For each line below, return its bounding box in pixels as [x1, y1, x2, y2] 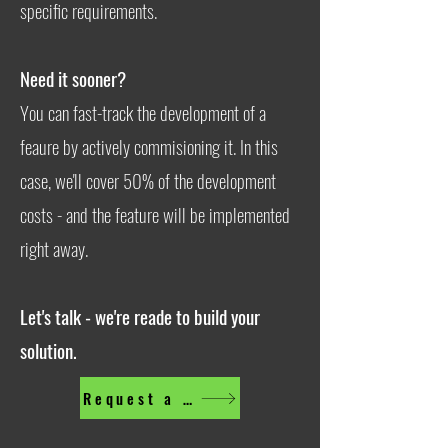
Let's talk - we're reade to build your [20, 302, 260, 330]
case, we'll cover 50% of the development [20, 166, 276, 194]
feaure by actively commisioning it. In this [20, 132, 278, 160]
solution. [20, 336, 77, 364]
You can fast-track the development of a [20, 98, 266, 126]
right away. [20, 234, 88, 262]
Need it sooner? [20, 64, 126, 92]
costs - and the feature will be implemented [20, 200, 290, 228]
